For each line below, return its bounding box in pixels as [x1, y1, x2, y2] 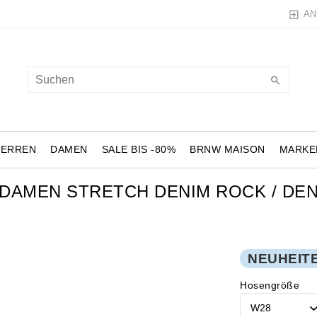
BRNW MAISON [190, 143, 265, 155]
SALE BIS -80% [101, 143, 176, 155]
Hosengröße [240, 279, 299, 292]
